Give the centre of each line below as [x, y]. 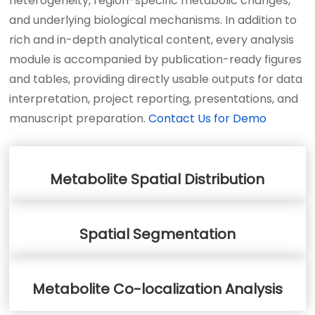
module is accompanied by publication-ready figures [156, 59]
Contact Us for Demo [206, 118]
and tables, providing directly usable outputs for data [156, 79]
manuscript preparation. [78, 118]
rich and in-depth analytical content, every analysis [152, 39]
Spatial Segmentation [157, 234]
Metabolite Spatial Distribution [157, 179]
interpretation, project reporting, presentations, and [154, 98]
